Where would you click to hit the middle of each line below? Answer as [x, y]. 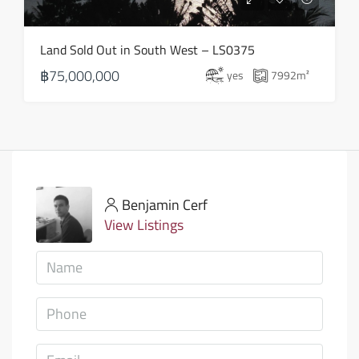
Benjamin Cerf [165, 204]
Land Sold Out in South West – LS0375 [147, 49]
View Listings [144, 224]
